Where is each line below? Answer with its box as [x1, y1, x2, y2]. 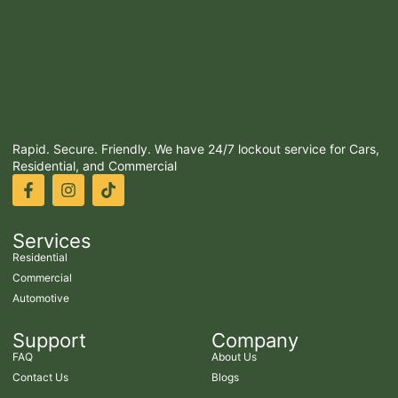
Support [12, 329, 86, 353]
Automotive [12, 291, 69, 306]
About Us [211, 350, 257, 364]
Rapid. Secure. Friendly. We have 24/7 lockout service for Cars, [12, 141, 379, 157]
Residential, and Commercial [12, 158, 177, 174]
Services [12, 229, 92, 253]
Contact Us [12, 370, 68, 385]
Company [211, 329, 298, 353]
